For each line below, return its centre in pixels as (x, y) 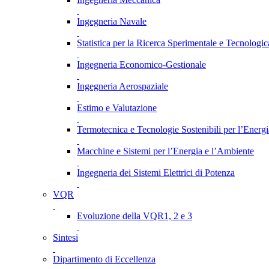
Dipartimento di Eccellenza (104, 259)
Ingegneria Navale (112, 21)
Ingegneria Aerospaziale (122, 86)
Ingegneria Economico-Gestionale (141, 65)
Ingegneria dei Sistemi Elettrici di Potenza (156, 173)
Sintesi (65, 237)
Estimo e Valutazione (117, 108)
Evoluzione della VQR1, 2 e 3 (134, 216)
